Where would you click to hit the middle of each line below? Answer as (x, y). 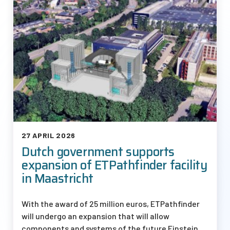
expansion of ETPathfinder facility (114, 165)
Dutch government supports (98, 152)
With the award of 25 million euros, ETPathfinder (111, 203)
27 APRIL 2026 (49, 135)
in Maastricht (57, 178)
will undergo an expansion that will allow (95, 216)
